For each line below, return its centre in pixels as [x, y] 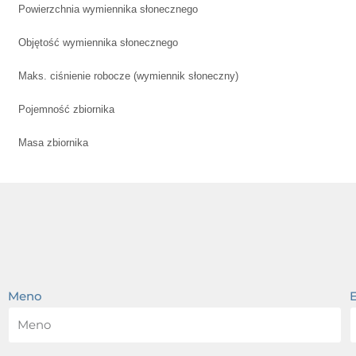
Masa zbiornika [53, 142]
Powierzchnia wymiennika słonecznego [108, 9]
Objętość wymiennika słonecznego [98, 42]
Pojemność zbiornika [66, 109]
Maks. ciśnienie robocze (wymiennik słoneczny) [128, 75]
